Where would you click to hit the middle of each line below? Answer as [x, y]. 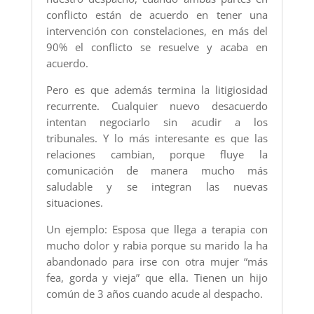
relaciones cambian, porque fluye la [157, 155]
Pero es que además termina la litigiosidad [157, 90]
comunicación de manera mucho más [157, 171]
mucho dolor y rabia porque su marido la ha [157, 246]
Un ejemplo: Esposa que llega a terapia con [157, 230]
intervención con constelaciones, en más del [157, 31]
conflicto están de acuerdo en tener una [157, 15]
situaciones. [74, 203]
